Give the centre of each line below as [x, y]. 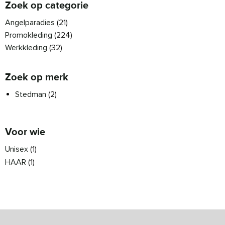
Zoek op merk [37, 77]
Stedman [31, 94]
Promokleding [29, 35]
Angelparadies [30, 22]
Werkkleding [26, 47]
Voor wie [25, 132]
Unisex [17, 149]
